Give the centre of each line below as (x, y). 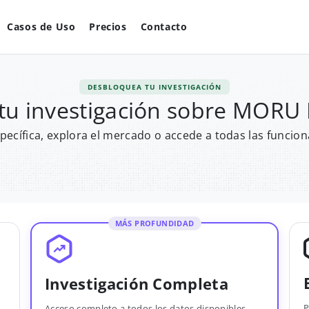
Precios (108, 27)
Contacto (164, 27)
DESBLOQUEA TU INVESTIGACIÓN (154, 87)
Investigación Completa (137, 283)
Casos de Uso (41, 27)
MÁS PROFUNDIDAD (154, 223)
